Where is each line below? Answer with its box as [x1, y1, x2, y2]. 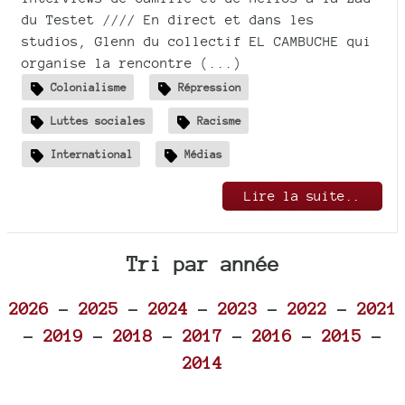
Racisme [197, 113, 241, 127]
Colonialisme [51, 80, 127, 94]
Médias [184, 146, 222, 161]
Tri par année [126, 250, 279, 276]
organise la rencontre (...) [22, 55, 241, 71]
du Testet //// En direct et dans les [22, 12, 315, 28]
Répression [178, 80, 241, 94]
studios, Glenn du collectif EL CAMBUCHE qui [22, 33, 372, 50]
